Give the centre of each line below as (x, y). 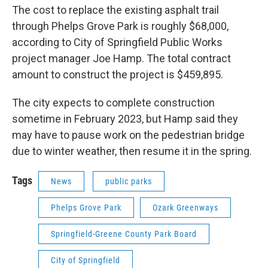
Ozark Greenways (185, 208)
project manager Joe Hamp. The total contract (121, 58)
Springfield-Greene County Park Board (124, 234)
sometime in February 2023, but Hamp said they (125, 119)
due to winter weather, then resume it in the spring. (132, 151)
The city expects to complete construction (113, 103)
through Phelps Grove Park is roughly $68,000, (120, 26)
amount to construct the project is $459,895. (118, 74)
